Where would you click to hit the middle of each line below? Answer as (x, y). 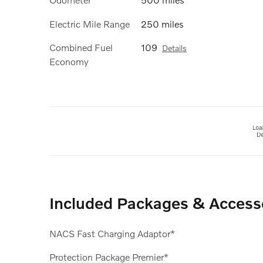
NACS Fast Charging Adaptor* (112, 233)
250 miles (162, 23)
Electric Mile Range (90, 23)
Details (174, 48)
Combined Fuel (81, 47)
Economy (69, 61)
